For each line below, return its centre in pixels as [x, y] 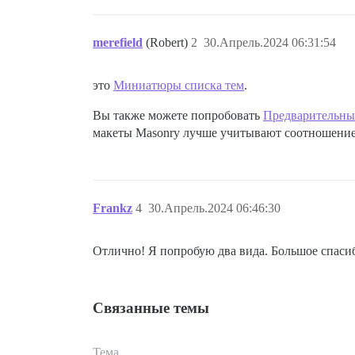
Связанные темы [151, 308]
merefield [118, 42]
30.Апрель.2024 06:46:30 [214, 208]
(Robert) [168, 42]
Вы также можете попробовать [178, 115]
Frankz [113, 208]
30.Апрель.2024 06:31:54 [270, 42]
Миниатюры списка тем [179, 85]
